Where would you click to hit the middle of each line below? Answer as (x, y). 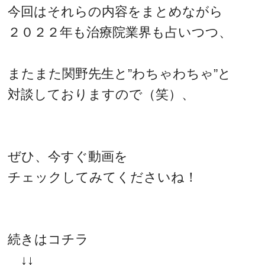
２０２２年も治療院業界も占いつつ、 (120, 32)
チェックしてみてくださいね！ (103, 177)
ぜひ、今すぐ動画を (68, 156)
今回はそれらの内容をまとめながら (116, 11)
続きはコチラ (49, 239)
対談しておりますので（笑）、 (101, 94)
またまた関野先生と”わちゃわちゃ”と (120, 73)
